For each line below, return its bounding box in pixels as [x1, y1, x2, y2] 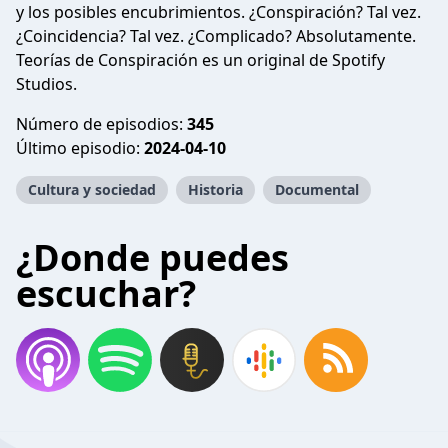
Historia [188, 180, 243, 199]
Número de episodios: [16, 113, 187, 135]
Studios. [16, 73, 77, 95]
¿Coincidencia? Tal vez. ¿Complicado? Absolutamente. [16, 25, 416, 47]
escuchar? [16, 269, 196, 318]
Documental [275, 180, 359, 199]
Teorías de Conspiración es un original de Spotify [16, 49, 385, 71]
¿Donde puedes [16, 233, 289, 282]
